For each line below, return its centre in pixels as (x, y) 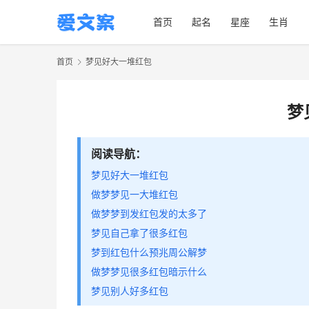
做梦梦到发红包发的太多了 (149, 214)
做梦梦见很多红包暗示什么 (149, 272)
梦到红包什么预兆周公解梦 (149, 252)
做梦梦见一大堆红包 (134, 195)
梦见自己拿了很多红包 (139, 233)
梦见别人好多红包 (130, 291)
